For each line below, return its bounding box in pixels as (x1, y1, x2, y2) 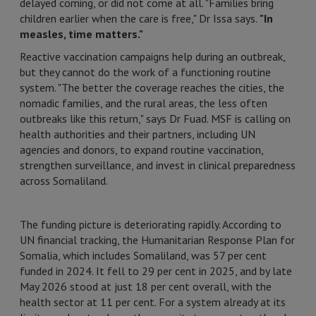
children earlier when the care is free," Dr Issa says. (20, 11, 257, 25)
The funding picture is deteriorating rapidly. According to (20, 217, 281, 231)
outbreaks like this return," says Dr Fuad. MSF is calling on (20, 111, 291, 126)
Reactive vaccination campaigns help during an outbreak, (20, 49, 285, 63)
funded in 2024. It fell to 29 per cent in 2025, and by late (20, 264, 292, 278)
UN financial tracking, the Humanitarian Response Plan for (20, 233, 295, 247)
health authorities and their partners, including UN (20, 127, 255, 141)
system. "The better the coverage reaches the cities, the (20, 80, 284, 95)
